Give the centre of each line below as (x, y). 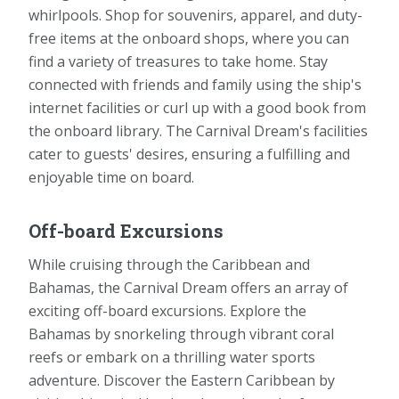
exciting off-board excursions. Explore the (167, 310)
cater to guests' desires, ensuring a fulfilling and (189, 154)
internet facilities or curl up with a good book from (197, 107)
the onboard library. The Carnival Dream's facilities (198, 130)
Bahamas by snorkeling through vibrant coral (181, 334)
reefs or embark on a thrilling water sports (172, 357)
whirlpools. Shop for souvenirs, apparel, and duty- (195, 15)
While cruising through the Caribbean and (169, 264)
